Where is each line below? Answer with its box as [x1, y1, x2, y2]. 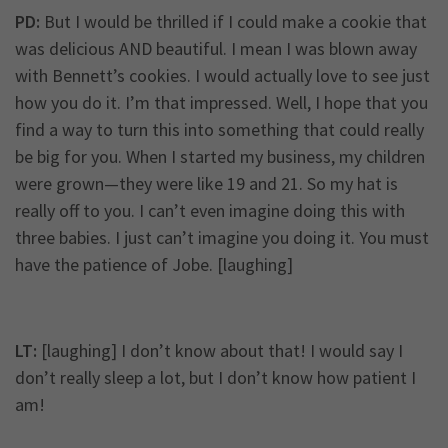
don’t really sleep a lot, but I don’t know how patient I [15, 366, 416, 390]
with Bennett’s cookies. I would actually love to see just [15, 64, 430, 88]
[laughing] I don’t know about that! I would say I [37, 339, 403, 363]
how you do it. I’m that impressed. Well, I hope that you [15, 91, 428, 115]
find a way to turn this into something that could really [15, 118, 424, 142]
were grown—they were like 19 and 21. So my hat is [15, 172, 398, 196]
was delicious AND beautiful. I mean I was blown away [15, 37, 417, 61]
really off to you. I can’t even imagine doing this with [15, 199, 405, 223]
